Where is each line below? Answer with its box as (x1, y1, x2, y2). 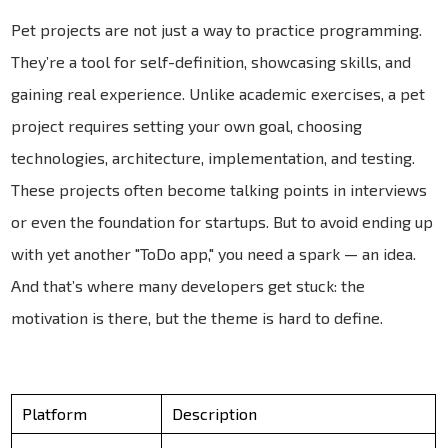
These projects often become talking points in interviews (11, 179, 428, 199)
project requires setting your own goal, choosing (11, 115, 363, 135)
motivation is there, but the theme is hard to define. (11, 307, 384, 327)
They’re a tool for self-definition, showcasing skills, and (11, 51, 412, 71)
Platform (22, 403, 88, 423)
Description (172, 403, 258, 423)
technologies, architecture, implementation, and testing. (11, 147, 416, 167)
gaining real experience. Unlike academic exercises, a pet (11, 83, 426, 103)
